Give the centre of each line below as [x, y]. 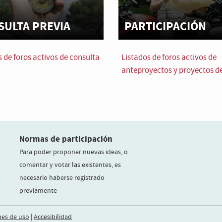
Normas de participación [66, 139]
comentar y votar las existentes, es [70, 165]
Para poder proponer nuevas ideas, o [74, 152]
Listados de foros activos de [169, 57]
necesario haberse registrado [62, 178]
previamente [38, 191]
